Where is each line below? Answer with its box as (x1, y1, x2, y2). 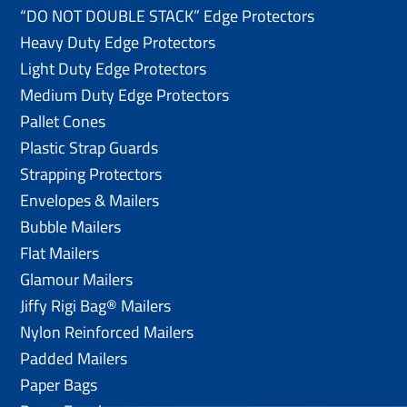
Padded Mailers (20, 345, 128, 371)
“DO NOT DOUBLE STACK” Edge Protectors (20, 3, 315, 28)
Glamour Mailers (20, 266, 134, 292)
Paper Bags (20, 372, 98, 397)
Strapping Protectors (20, 161, 163, 186)
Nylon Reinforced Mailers (20, 319, 194, 344)
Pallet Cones (20, 108, 106, 134)
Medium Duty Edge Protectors (20, 82, 230, 107)
